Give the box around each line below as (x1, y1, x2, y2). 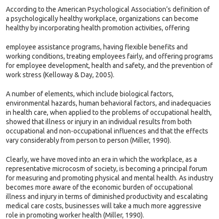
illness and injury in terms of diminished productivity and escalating (6, 193, 208, 200)
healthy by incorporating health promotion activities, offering (6, 24, 190, 32)
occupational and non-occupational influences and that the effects (6, 127, 208, 135)
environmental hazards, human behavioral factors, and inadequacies (6, 99, 211, 107)
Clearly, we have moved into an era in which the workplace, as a (6, 155, 197, 163)
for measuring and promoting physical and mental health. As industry (6, 174, 213, 182)
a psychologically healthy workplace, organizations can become (6, 15, 198, 22)
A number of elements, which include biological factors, (6, 90, 174, 98)
